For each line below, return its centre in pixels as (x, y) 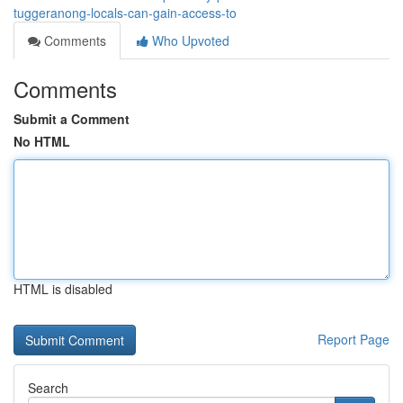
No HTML (42, 141)
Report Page (354, 339)
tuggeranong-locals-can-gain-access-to (125, 13)
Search (48, 388)
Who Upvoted (189, 40)
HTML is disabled (63, 289)
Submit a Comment (72, 119)
